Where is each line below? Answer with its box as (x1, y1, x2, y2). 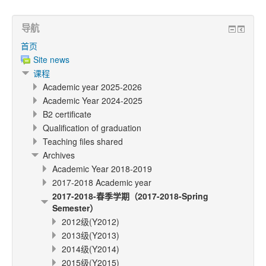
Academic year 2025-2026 (43, 81, 142, 93)
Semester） (52, 202, 98, 214)
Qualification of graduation (91, 122, 141, 134)
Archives (43, 149, 75, 161)
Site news (33, 53, 69, 65)
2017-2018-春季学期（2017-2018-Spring (52, 190, 208, 202)
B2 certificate (43, 108, 91, 120)
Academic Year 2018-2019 (52, 163, 152, 175)
